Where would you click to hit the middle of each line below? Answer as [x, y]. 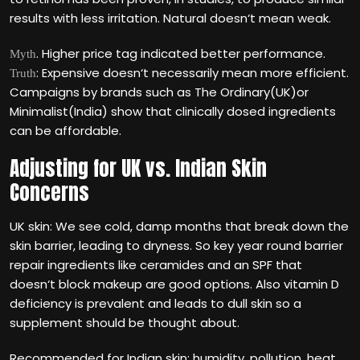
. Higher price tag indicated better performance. [181, 53]
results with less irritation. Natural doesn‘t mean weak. [170, 18]
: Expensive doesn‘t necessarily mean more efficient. [192, 73]
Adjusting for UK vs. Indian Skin [138, 168]
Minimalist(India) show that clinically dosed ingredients [173, 111]
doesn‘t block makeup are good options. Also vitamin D [174, 284]
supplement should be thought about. [125, 323]
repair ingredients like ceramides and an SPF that [156, 265]
